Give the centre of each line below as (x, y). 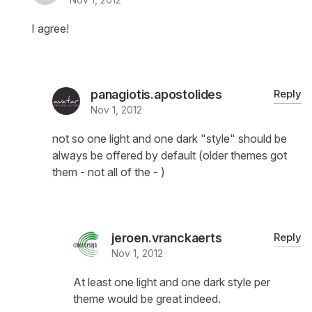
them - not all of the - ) (109, 172)
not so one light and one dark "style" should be (170, 139)
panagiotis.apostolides (157, 95)
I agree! (50, 29)
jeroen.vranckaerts (167, 238)
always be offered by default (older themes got (170, 156)
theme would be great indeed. (147, 299)
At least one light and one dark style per (172, 282)
